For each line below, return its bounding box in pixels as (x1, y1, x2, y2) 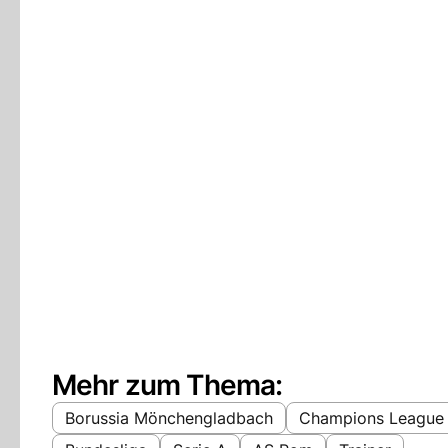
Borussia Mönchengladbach (65, 407, 273, 428)
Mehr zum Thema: (52, 367, 283, 402)
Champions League (299, 407, 444, 428)
